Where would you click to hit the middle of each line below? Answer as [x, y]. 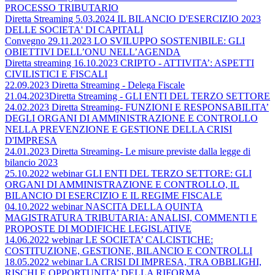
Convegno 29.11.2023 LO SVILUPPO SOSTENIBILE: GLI [125, 41]
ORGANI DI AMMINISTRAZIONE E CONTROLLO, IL [122, 184]
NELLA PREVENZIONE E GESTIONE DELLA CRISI [118, 129]
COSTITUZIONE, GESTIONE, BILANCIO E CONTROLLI [129, 251]
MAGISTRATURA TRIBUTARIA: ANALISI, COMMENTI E [131, 218]
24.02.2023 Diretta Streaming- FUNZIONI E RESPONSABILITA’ [137, 107]
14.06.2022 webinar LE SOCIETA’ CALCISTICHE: [109, 240]
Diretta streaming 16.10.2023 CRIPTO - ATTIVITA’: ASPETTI [130, 63]
